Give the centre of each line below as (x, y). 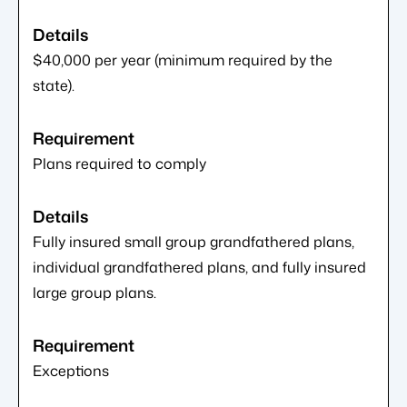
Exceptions (71, 370)
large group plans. (94, 292)
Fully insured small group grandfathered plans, (194, 241)
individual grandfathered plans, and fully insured (199, 267)
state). (54, 85)
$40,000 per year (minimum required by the (183, 60)
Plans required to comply (119, 163)
